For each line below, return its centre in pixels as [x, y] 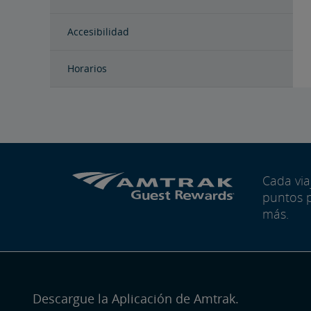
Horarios [87, 68]
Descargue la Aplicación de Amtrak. [136, 299]
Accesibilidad [98, 32]
